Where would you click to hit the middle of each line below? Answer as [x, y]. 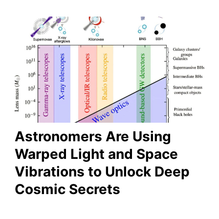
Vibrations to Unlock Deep [102, 171]
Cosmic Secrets [67, 189]
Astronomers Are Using [93, 136]
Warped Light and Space [96, 154]
